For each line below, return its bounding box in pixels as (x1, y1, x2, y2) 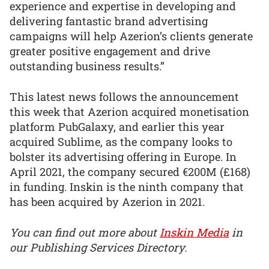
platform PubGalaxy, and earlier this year (10, 119, 225, 134)
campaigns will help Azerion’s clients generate (10, 29, 253, 44)
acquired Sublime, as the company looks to (10, 134, 232, 149)
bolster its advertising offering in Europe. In (10, 149, 237, 164)
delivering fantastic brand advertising (10, 14, 208, 29)
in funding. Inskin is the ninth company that (10, 179, 244, 194)
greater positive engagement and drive (10, 44, 210, 59)
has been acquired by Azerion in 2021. (10, 194, 205, 209)
